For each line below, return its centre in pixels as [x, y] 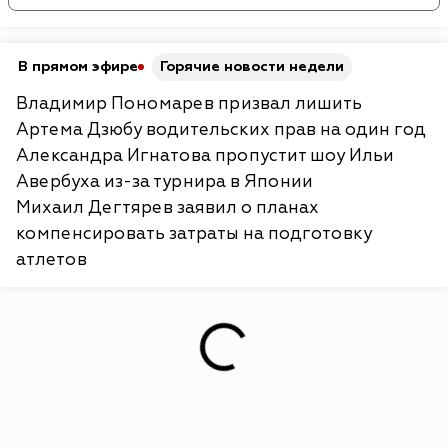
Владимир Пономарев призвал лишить [189, 103]
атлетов [51, 259]
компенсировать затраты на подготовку [194, 233]
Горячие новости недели [252, 66]
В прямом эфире [78, 66]
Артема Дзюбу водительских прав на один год [221, 129]
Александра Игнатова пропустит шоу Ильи [205, 155]
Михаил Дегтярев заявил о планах [167, 207]
